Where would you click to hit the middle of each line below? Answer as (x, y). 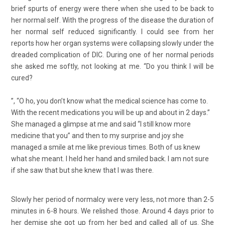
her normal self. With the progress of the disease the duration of (113, 20)
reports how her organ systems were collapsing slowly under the (113, 43)
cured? (22, 78)
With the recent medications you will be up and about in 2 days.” (110, 113)
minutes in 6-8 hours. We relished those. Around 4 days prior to (113, 211)
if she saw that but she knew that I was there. (82, 171)
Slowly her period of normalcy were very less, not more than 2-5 (113, 200)
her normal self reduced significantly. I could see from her (113, 32)
